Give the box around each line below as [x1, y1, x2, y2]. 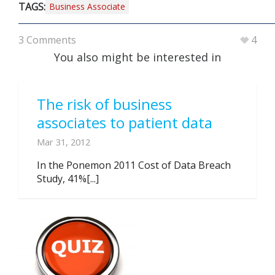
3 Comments [18, 33, 76, 47]
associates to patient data [37, 112, 212, 133]
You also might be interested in [54, 50, 221, 64]
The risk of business [37, 94, 172, 114]
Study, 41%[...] [37, 172, 99, 185]
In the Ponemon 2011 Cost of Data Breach [37, 158, 231, 172]
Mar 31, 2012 [37, 136, 90, 148]
